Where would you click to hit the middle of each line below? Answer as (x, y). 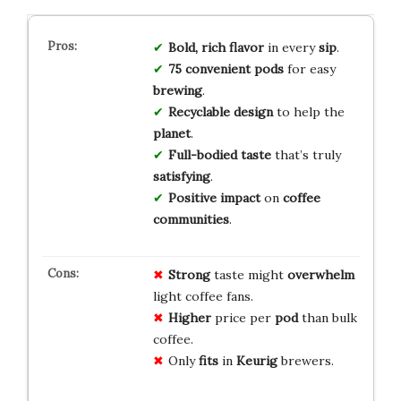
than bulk (327, 317)
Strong (189, 274)
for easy (309, 68)
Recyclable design (220, 111)
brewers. (305, 360)
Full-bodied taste (219, 154)
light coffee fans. (203, 296)
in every (291, 47)
